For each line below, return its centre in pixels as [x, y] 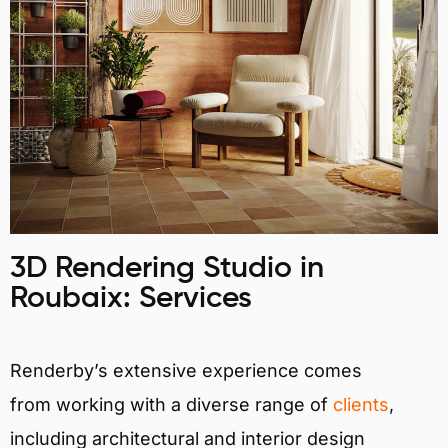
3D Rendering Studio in [167, 268]
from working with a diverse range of [171, 404]
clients [361, 404]
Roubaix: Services [131, 298]
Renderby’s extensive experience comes [186, 370]
